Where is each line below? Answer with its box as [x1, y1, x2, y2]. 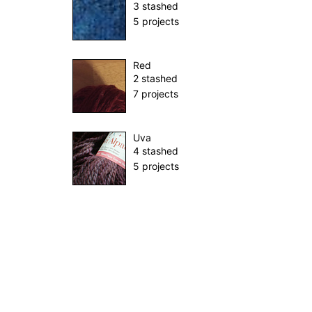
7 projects [133, 88, 178, 100]
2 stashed [133, 72, 178, 85]
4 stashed [133, 145, 178, 157]
